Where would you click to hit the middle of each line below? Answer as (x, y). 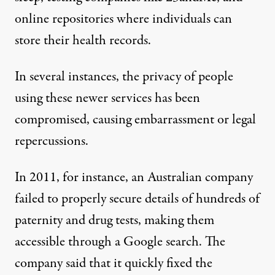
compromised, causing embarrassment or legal (135, 120)
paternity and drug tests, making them (114, 220)
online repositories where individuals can (123, 19)
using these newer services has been (107, 98)
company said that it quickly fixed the (114, 263)
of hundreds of (219, 199)
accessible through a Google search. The (120, 242)
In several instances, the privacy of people (124, 77)
